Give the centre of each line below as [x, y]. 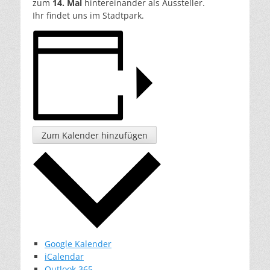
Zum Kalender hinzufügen [95, 136]
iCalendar [64, 256]
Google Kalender [78, 243]
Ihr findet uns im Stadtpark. [88, 15]
